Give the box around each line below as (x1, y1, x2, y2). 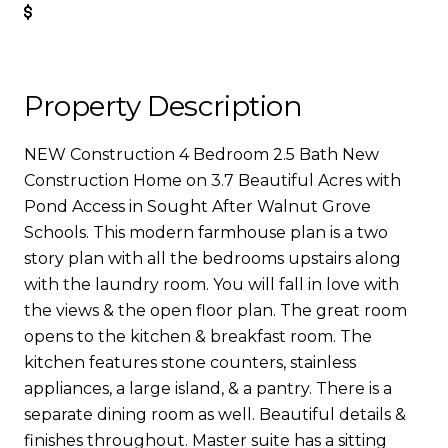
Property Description (24, 89, 303, 123)
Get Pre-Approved (47, 3, 196, 22)
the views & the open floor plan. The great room (24, 301, 407, 320)
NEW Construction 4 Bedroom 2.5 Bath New (24, 145, 379, 164)
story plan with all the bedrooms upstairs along (24, 249, 401, 268)
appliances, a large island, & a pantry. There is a (24, 379, 392, 398)
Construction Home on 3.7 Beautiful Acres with (24, 171, 401, 190)
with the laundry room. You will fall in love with (24, 275, 399, 294)
